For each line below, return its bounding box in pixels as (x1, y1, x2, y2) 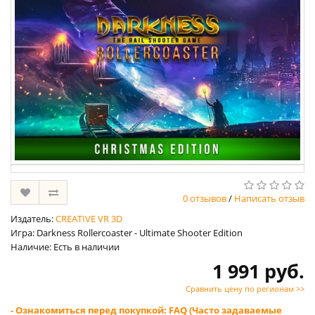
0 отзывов (183, 192, 226, 205)
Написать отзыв (234, 192, 304, 205)
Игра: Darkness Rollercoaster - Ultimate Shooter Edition (11, 226, 243, 240)
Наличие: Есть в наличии (11, 240, 120, 254)
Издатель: (11, 212, 56, 226)
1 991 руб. (212, 258, 304, 285)
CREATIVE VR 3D (56, 212, 122, 226)
